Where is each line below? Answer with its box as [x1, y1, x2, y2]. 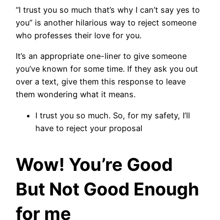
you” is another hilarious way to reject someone [16, 18, 196, 28]
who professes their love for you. [16, 30, 141, 41]
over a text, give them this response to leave [16, 77, 186, 87]
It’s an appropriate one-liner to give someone [16, 51, 187, 61]
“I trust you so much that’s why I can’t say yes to [16, 5, 200, 15]
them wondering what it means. [16, 89, 136, 100]
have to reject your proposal [35, 123, 145, 133]
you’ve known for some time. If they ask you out [16, 64, 198, 74]
